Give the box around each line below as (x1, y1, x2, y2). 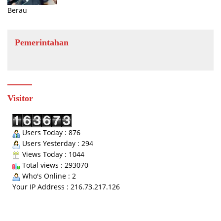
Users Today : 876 (20, 128, 80, 138)
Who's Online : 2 (20, 171, 76, 181)
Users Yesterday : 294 (20, 139, 93, 148)
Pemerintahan (15, 37, 69, 48)
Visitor (7, 93, 33, 104)
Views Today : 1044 (20, 149, 84, 159)
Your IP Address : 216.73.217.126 (12, 182, 120, 192)
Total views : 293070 (20, 160, 88, 170)
